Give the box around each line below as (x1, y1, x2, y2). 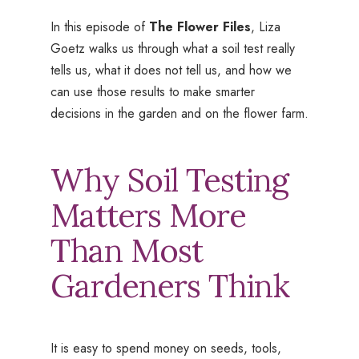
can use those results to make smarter (50, 83, 255, 102)
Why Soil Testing (50, 159, 288, 201)
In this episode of (50, 18, 149, 37)
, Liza (250, 18, 280, 37)
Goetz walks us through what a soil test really (50, 39, 295, 58)
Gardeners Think (50, 265, 289, 307)
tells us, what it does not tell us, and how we (50, 61, 292, 80)
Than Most (50, 230, 203, 272)
